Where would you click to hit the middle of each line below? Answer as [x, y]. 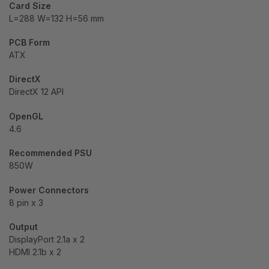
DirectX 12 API [36, 92]
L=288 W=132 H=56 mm [56, 18]
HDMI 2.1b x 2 [35, 252]
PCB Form [29, 42]
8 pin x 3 [26, 202]
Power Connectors [49, 190]
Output [23, 227]
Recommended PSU [50, 153]
